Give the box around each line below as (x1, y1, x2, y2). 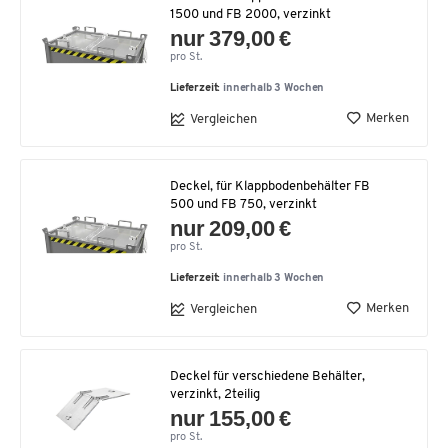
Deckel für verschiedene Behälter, (170, 370, 365, 383)
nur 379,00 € (170, 26, 292, 51)
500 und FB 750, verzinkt (170, 198, 317, 211)
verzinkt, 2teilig (170, 388, 260, 401)
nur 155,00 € (170, 406, 292, 431)
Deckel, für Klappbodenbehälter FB (170, 180, 370, 193)
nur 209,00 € (170, 216, 292, 241)
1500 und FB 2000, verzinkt (170, 8, 331, 21)
